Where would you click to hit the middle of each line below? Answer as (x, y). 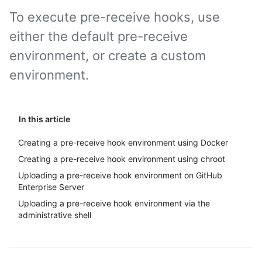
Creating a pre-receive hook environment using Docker (123, 142)
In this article (44, 119)
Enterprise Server (51, 187)
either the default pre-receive (99, 36)
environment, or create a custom (108, 56)
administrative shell (55, 215)
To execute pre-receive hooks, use (115, 17)
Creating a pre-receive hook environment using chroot (122, 159)
